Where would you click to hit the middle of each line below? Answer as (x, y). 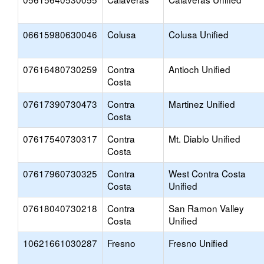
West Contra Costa (207, 173)
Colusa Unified (199, 34)
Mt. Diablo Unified (204, 138)
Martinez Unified (202, 104)
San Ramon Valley (206, 208)
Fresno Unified (198, 243)
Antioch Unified (199, 69)
